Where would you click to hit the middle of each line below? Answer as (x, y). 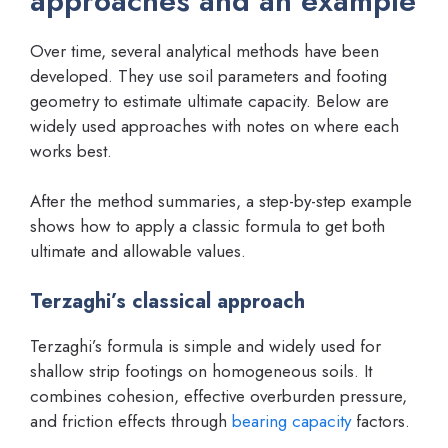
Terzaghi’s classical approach (167, 301)
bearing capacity (291, 420)
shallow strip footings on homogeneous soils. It (201, 370)
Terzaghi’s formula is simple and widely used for (205, 345)
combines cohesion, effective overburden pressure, (218, 395)
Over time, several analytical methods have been (204, 50)
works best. (71, 150)
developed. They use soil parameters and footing (208, 75)
